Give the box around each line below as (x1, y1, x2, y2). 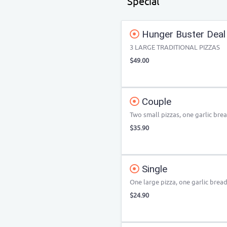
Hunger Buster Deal (139, 28, 225, 40)
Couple (139, 96, 171, 107)
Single (139, 163, 167, 175)
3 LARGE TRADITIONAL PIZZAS (130, 43, 220, 52)
